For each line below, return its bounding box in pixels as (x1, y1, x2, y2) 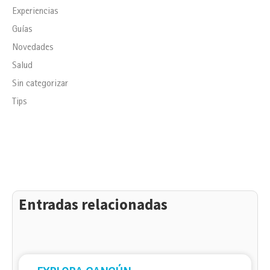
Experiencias (12, 7, 58, 17)
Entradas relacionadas (19, 194, 168, 214)
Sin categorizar (12, 79, 68, 89)
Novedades (12, 43, 54, 53)
